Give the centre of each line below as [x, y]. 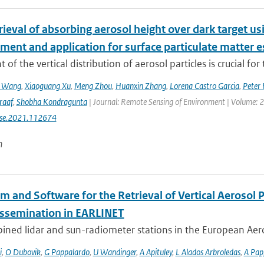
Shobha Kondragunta [52, 102]
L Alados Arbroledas [208, 252]
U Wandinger [114, 252]
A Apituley [156, 252]
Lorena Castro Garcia [204, 86]
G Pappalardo [67, 252]
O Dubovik [23, 252]
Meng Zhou [93, 86]
